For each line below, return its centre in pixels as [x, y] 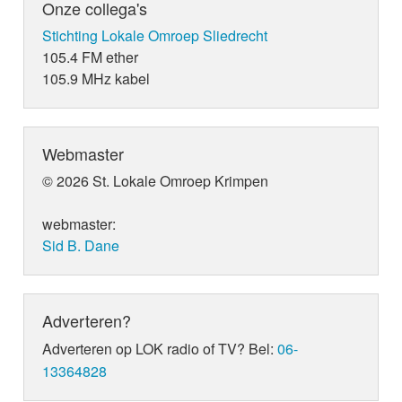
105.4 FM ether [91, 57]
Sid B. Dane [81, 246]
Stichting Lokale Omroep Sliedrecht [155, 36]
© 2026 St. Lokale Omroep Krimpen [156, 181]
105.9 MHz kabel [96, 79]
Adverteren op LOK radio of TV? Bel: [160, 349]
